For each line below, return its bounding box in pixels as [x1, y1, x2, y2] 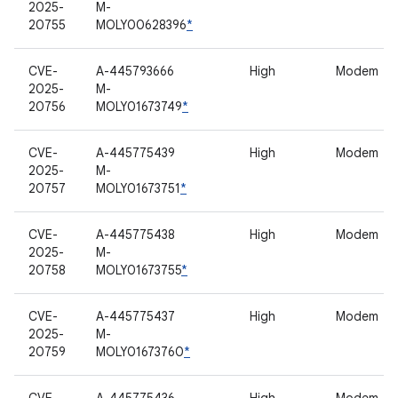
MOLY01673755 [96, 262, 181, 278]
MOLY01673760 [96, 344, 184, 360]
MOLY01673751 [96, 180, 180, 196]
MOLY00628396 [96, 17, 187, 33]
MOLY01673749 [96, 99, 182, 115]
